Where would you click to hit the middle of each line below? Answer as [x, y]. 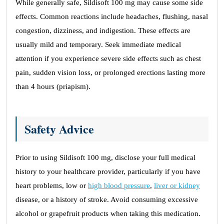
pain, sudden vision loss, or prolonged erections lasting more [110, 72]
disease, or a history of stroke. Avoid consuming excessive [107, 199]
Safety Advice [59, 129]
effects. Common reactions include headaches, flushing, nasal [112, 16]
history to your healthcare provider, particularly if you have [108, 171]
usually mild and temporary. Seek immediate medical [98, 44]
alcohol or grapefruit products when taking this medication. [108, 213]
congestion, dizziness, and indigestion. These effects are [103, 30]
